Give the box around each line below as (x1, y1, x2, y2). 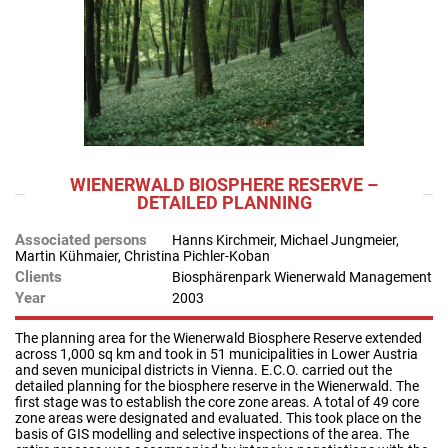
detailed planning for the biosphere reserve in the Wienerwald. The (15, 377, 419, 394)
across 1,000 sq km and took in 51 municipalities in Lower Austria (15, 345, 418, 362)
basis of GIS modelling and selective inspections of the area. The (15, 425, 409, 442)
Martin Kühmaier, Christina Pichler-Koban (15, 247, 270, 264)
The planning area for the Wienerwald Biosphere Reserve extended (15, 329, 422, 346)
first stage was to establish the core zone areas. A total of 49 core (15, 393, 419, 410)
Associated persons (15, 230, 147, 249)
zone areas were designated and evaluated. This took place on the (15, 409, 421, 426)
